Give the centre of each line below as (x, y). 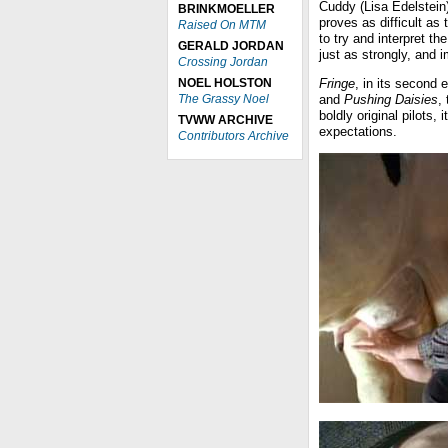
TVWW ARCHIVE (225, 120)
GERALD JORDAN (231, 46)
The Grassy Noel (223, 99)
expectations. (358, 131)
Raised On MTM (222, 25)
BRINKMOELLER (226, 9)
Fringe (337, 83)
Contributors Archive (233, 136)
